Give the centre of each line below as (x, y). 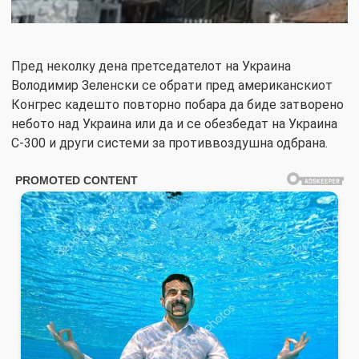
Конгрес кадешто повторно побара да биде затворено (177, 105)
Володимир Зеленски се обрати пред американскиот (172, 86)
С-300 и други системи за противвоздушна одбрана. (169, 143)
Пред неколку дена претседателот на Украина (151, 67)
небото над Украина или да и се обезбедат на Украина (174, 124)
